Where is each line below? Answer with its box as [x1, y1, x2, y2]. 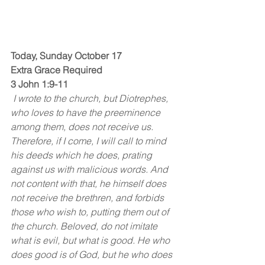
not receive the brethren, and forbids [11, 191, 166, 203]
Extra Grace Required [11, 63, 102, 76]
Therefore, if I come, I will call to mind [11, 134, 169, 147]
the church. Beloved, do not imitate [11, 219, 160, 232]
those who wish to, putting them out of [11, 205, 171, 218]
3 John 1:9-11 [11, 77, 68, 90]
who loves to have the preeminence [11, 106, 163, 118]
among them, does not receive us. [11, 120, 156, 132]
